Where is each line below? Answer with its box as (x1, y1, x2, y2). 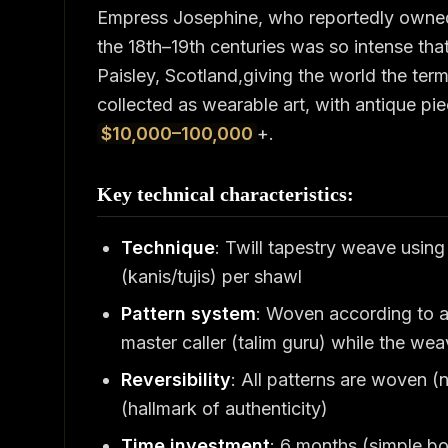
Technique (121, 237, 215, 258)
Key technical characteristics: (97, 183, 354, 205)
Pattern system (121, 303, 256, 324)
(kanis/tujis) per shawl (121, 266, 302, 287)
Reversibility (121, 369, 231, 390)
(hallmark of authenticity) (121, 398, 328, 419)
